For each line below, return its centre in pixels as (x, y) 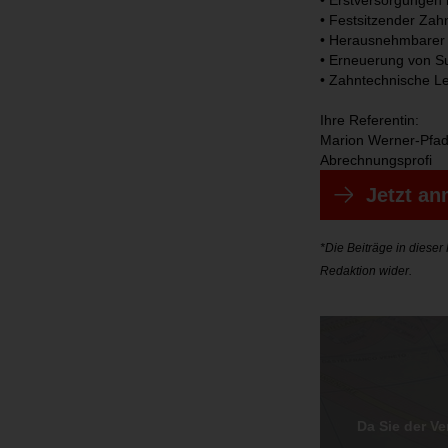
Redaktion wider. (366, 270)
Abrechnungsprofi (376, 160)
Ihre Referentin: (369, 120)
